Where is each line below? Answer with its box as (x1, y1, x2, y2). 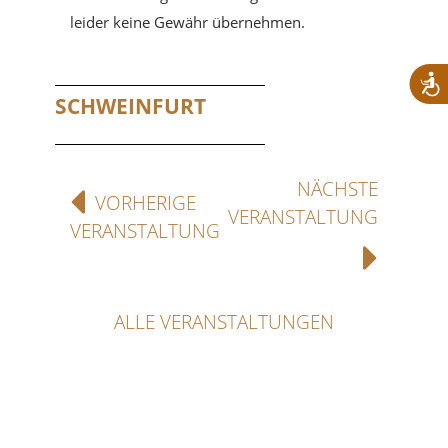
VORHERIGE (95, 189, 196, 216)
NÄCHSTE (297, 175, 378, 202)
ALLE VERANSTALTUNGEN (114, 308, 334, 335)
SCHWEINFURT (55, 91, 206, 120)
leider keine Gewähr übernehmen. (70, 11, 305, 32)
